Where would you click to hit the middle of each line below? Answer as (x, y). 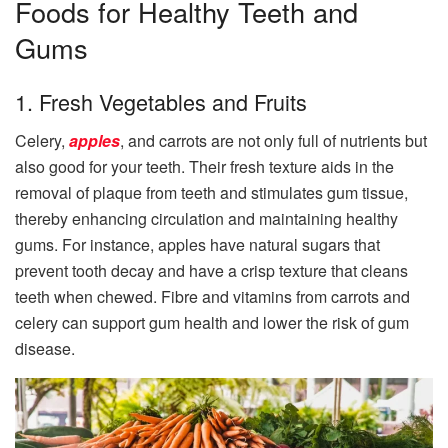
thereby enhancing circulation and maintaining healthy (206, 219)
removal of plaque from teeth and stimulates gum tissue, (211, 193)
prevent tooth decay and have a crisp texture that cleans (211, 271)
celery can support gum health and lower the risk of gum (212, 323)
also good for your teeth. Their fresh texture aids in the (204, 167)
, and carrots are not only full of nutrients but (273, 141)
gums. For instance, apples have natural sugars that (197, 245)
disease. (45, 349)
